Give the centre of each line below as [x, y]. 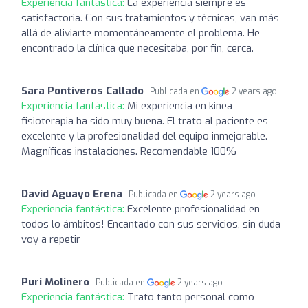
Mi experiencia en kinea [180, 106]
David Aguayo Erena [72, 194]
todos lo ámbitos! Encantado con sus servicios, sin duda [151, 224]
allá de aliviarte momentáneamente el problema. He [141, 33]
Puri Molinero [55, 282]
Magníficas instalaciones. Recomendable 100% [129, 151]
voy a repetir [51, 239]
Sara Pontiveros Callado [82, 90]
